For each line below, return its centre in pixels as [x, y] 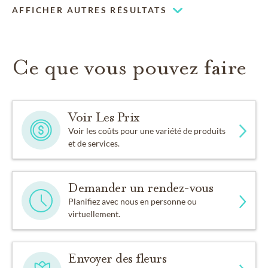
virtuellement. [95, 214]
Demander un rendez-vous [141, 188]
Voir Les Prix [104, 118]
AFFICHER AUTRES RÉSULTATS [89, 10]
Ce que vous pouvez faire [129, 68]
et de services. [94, 144]
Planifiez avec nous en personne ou [133, 202]
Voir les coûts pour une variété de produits [147, 131]
